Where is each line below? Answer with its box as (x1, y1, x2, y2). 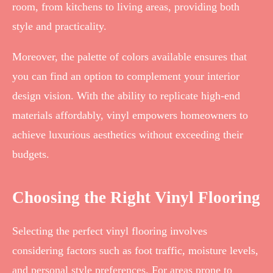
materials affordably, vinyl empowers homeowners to (12, 109, 248, 122)
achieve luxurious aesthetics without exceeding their (12, 129, 243, 141)
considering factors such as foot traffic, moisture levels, (12, 244, 258, 257)
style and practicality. (12, 20, 107, 33)
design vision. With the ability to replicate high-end (12, 90, 240, 102)
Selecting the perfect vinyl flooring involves (12, 224, 207, 237)
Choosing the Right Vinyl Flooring (12, 188, 260, 207)
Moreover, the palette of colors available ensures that (12, 51, 247, 63)
